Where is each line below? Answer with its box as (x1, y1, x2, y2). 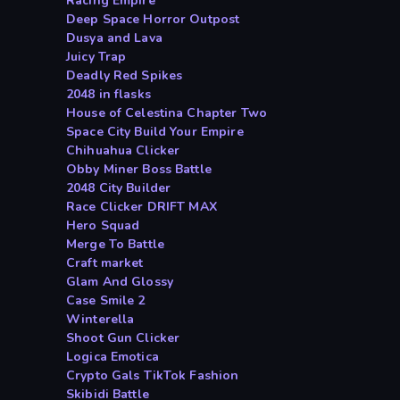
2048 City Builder (66, 179, 171, 197)
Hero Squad (66, 217, 140, 235)
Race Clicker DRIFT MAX (66, 198, 217, 216)
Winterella (66, 311, 135, 329)
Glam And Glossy (66, 273, 173, 291)
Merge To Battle (66, 236, 164, 254)
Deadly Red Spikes (66, 67, 183, 85)
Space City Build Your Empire (66, 123, 244, 141)
